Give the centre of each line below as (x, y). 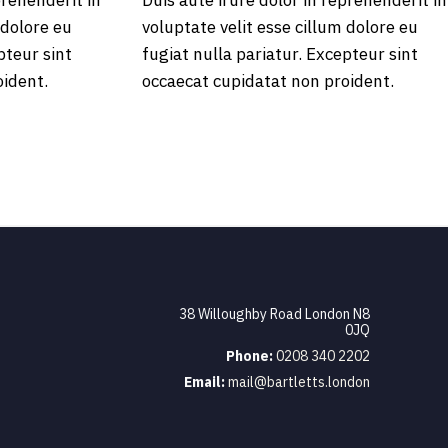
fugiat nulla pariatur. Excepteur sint (280, 54)
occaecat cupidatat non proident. (268, 81)
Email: (205, 382)
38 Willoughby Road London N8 (274, 314)
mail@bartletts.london (298, 382)
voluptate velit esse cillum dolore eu (280, 27)
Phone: (250, 356)
